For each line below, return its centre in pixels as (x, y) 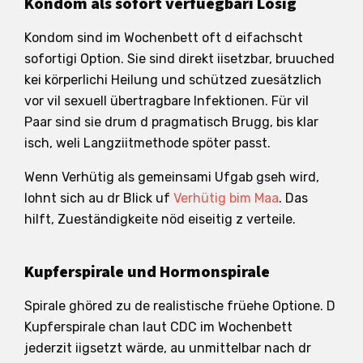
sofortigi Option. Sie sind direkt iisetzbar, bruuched (179, 58)
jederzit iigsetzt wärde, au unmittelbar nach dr (168, 348)
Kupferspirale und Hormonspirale (147, 272)
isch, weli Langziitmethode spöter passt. (147, 143)
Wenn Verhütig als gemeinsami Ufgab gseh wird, (172, 177)
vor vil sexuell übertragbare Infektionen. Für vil (167, 100)
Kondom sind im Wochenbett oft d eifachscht (164, 37)
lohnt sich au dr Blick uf (99, 198)
